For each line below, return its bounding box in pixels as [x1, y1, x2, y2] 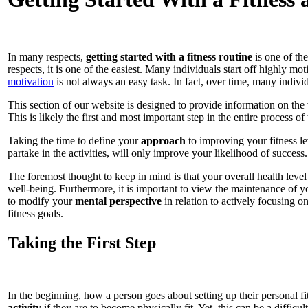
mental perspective [75, 195, 162, 207]
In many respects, [8, 50, 86, 63]
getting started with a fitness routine [86, 50, 252, 63]
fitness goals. [8, 207, 63, 219]
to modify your [8, 195, 75, 207]
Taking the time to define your [8, 134, 141, 146]
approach [141, 134, 186, 146]
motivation [8, 75, 54, 87]
